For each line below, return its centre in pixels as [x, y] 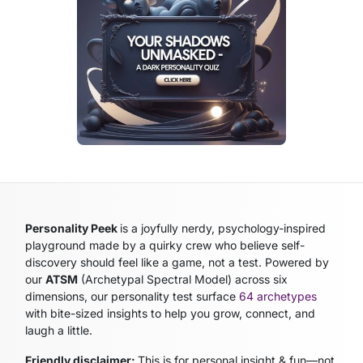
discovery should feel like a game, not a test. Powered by [177, 262]
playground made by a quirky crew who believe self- [165, 245]
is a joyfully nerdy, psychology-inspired [223, 228]
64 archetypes [278, 296]
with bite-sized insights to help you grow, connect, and [171, 313]
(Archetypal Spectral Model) [155, 279]
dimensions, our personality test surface [132, 296]
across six [260, 279]
